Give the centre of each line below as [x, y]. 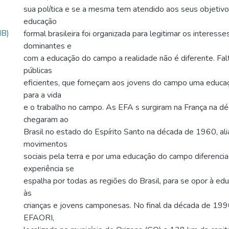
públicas [38, 70]
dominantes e [48, 46]
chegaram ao [46, 119]
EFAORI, [39, 217]
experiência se [49, 168]
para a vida [42, 95]
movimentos [45, 144]
